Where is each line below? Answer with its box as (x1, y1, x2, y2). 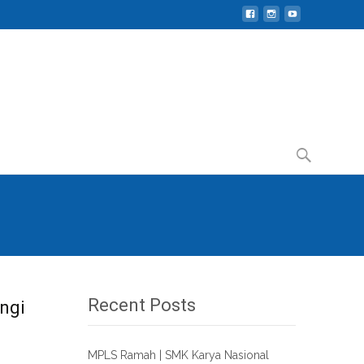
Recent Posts (88, 295, 196, 315)
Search (290, 141, 326, 154)
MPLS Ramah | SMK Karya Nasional (88, 349, 269, 362)
